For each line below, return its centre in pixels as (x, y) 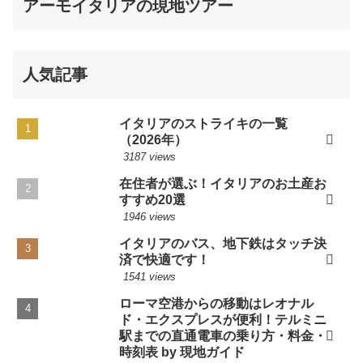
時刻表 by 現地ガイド (182, 352)
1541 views (149, 277)
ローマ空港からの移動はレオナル (217, 304)
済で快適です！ (165, 260)
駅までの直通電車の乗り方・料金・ (223, 336)
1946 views (149, 217)
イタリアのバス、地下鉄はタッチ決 (223, 244)
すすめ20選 (153, 200)
